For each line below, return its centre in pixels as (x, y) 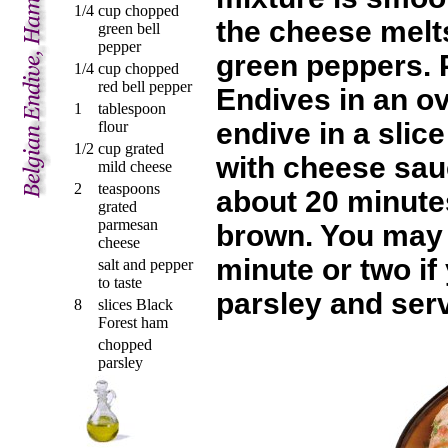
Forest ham (133, 322)
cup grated (131, 148)
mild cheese (135, 166)
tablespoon (132, 108)
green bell (129, 28)
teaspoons (129, 188)
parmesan (128, 224)
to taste (120, 282)
